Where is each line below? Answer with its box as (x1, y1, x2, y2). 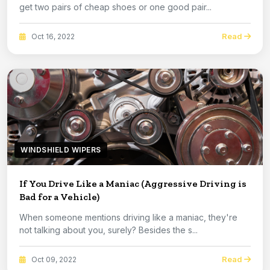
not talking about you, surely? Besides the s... (19, 225, 198, 236)
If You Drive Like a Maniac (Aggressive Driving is (19, 178, 246, 190)
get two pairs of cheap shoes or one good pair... (19, 2, 212, 13)
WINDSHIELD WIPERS (20, 145, 101, 155)
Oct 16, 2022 (30, 31, 75, 41)
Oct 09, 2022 (30, 254, 77, 264)
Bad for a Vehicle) (19, 191, 99, 203)
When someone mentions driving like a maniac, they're (19, 212, 237, 223)
